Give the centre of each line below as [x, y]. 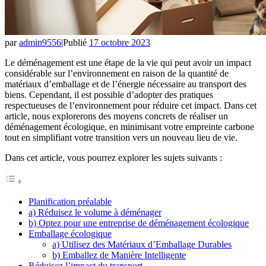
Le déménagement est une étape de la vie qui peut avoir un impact [128, 62]
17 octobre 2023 [120, 42]
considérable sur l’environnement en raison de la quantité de [117, 73]
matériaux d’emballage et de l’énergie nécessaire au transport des [126, 84]
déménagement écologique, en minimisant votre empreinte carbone [129, 126]
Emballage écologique [70, 233]
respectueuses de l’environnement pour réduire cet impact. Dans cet [131, 105]
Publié [76, 42]
